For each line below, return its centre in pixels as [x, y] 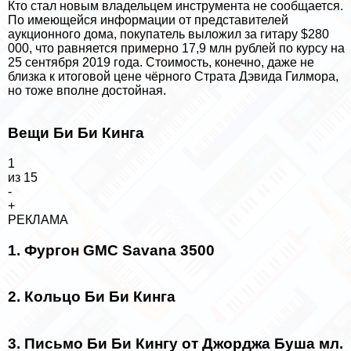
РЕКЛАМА [38, 219]
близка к [33, 76]
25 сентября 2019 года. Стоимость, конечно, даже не [161, 62]
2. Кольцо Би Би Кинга [92, 297]
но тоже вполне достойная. [87, 90]
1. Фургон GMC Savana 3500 [111, 250]
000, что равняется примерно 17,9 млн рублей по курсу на [176, 48]
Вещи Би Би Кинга [76, 133]
